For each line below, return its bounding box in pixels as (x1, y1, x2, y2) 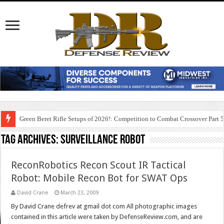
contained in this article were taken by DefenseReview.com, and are (11, 213, 203, 221)
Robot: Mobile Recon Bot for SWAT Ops (11, 172, 188, 184)
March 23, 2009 (60, 189, 99, 196)
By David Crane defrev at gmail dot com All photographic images (11, 202, 197, 210)
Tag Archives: (1, 133, 61, 147)
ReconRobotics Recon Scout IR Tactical (11, 159, 186, 171)
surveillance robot (60, 133, 145, 147)
